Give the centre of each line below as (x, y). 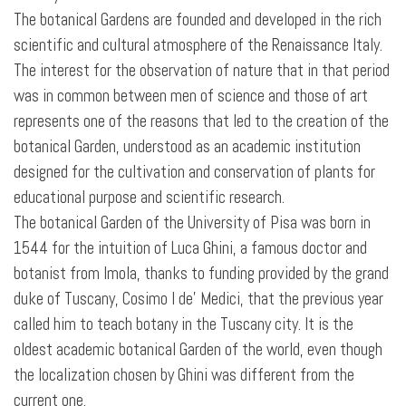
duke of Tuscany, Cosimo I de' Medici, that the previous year (198, 299)
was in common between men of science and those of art (191, 96)
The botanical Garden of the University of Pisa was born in (192, 223)
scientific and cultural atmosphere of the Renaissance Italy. (198, 45)
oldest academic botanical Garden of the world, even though (198, 350)
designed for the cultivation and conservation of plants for (194, 172)
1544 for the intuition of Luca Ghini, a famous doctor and (190, 248)
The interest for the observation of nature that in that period (202, 71)
